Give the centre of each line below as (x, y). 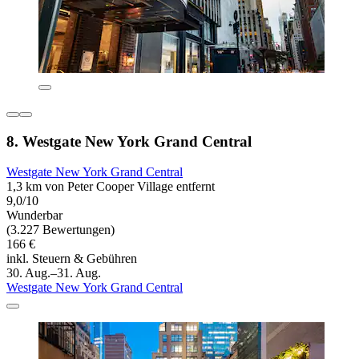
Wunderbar (34, 216)
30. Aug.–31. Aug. (54, 273)
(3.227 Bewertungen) (61, 230)
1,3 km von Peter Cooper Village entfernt (111, 187)
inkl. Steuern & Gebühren (72, 259)
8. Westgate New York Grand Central (129, 141)
